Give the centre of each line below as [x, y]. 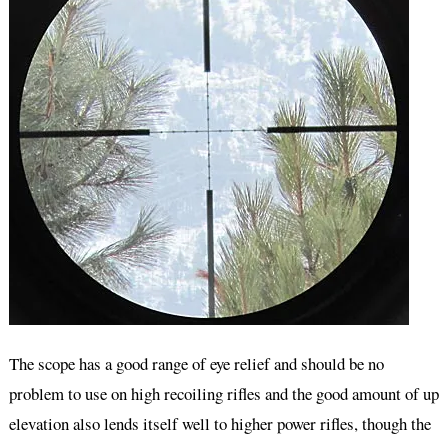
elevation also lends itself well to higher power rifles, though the [219, 423]
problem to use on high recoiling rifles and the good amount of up [223, 393]
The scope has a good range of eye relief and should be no [196, 363]
